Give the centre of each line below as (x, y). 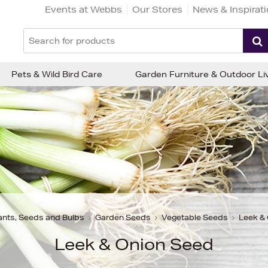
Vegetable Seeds (195, 217)
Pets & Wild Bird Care (57, 74)
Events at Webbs (83, 9)
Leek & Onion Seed (134, 244)
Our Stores (157, 9)
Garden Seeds (123, 217)
